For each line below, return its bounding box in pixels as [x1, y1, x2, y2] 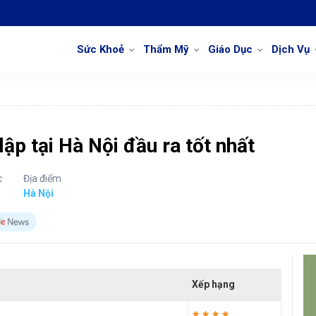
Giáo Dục [208, 43, 253, 56]
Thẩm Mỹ [143, 43, 189, 56]
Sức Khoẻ [77, 43, 124, 56]
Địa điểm [23, 173, 61, 184]
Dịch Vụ [272, 43, 310, 56]
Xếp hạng [192, 279, 235, 290]
